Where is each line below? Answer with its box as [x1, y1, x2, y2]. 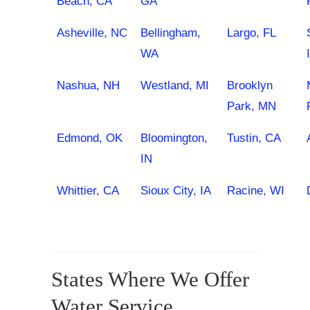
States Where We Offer [51, 268, 249, 291]
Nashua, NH [57, 79, 120, 92]
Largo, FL [227, 26, 276, 39]
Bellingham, [140, 26, 201, 39]
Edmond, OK [57, 131, 122, 145]
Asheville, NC [57, 26, 127, 39]
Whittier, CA [57, 184, 119, 197]
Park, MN [227, 100, 276, 113]
